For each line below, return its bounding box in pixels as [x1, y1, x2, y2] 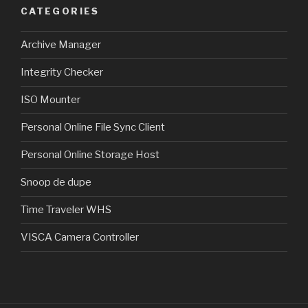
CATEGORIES [21, 5, 100, 17]
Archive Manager [21, 38, 101, 52]
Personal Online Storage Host [21, 148, 159, 162]
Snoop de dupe [21, 176, 91, 189]
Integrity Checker [21, 66, 103, 79]
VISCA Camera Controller [21, 231, 139, 244]
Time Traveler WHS [21, 203, 111, 217]
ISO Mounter [21, 93, 80, 107]
